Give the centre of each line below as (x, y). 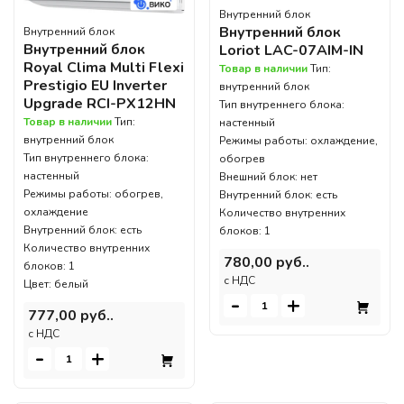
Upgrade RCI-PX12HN (100, 104)
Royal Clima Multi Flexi (104, 68)
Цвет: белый (56, 285)
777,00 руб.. (71, 316)
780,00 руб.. (266, 262)
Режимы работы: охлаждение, (298, 140)
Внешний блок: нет (268, 176)
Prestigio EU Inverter (95, 86)
